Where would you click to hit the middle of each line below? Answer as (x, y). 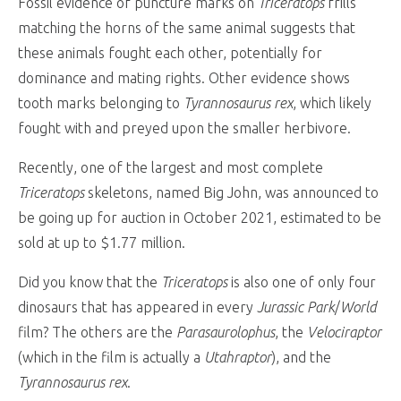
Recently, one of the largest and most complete (171, 168)
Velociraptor (344, 333)
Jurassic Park (296, 307)
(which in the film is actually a (111, 358)
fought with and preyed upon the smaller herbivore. (184, 128)
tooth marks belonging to (101, 103)
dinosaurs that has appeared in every (137, 307)
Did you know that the (90, 282)
